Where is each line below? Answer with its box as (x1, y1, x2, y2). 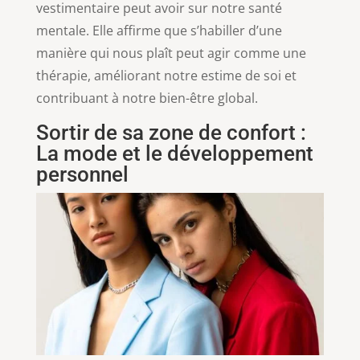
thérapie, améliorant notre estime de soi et (35, 66, 297, 84)
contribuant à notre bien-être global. (35, 88, 258, 107)
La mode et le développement (35, 141, 313, 166)
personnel (35, 162, 129, 186)
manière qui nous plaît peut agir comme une (35, 43, 306, 62)
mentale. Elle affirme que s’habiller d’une (35, 21, 282, 39)
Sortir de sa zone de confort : (35, 120, 306, 145)
